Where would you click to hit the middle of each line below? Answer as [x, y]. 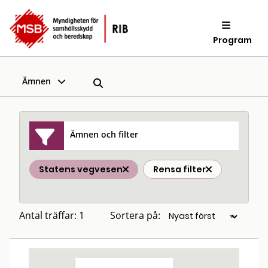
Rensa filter [179, 169]
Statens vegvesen [81, 169]
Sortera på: [135, 215]
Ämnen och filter [104, 134]
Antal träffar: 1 [52, 215]
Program [233, 40]
